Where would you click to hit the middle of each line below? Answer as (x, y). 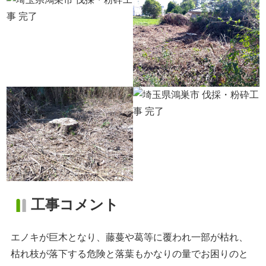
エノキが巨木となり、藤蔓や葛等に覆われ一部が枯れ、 (129, 237)
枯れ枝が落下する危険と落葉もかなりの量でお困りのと (129, 254)
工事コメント (75, 205)
